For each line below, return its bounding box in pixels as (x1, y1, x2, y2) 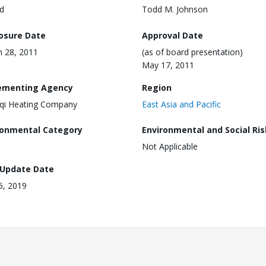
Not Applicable (142, 141, 198, 153)
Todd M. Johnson (142, 4, 208, 15)
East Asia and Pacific (142, 98, 221, 110)
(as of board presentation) (142, 46, 243, 58)
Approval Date (142, 29, 203, 41)
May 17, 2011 (142, 59, 194, 71)
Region (142, 81, 172, 93)
